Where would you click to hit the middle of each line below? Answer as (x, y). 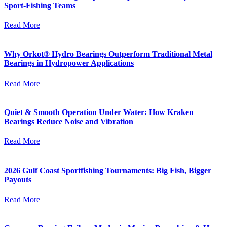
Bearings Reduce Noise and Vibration (69, 121)
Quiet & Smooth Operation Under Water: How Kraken (99, 112)
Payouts (18, 179)
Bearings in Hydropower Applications (69, 63)
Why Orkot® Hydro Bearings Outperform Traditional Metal (108, 54)
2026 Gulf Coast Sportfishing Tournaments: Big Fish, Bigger (108, 170)
